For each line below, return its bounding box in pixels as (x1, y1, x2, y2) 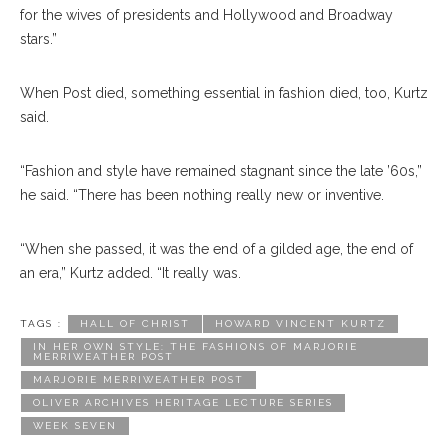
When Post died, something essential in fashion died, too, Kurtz (20, 85, 428, 101)
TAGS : (20, 318, 62, 329)
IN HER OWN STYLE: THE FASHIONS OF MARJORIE (33, 341, 358, 352)
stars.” (20, 31, 57, 47)
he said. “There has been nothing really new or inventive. (20, 187, 384, 203)
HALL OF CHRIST (80, 318, 190, 329)
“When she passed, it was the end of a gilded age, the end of (20, 241, 413, 257)
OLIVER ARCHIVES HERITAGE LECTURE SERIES (33, 397, 333, 408)
